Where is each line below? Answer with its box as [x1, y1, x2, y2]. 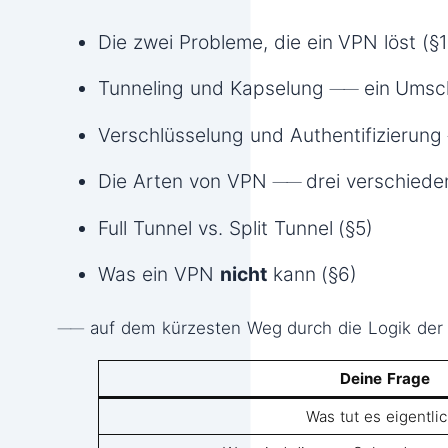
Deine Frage [340, 369, 430, 388]
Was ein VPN [98, 262, 220, 286]
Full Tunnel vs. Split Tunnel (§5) [98, 215, 374, 240]
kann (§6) [266, 262, 358, 286]
